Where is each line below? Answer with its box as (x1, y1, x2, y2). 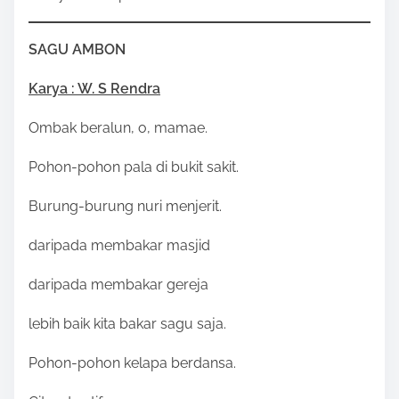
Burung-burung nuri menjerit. (28, 198, 222, 216)
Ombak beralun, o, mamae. (28, 119, 208, 137)
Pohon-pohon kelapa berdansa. (28, 354, 236, 372)
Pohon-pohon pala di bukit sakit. (28, 159, 239, 176)
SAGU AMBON (28, 41, 126, 59)
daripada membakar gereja (28, 276, 208, 294)
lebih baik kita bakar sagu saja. (28, 315, 226, 333)
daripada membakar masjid (28, 237, 210, 255)
